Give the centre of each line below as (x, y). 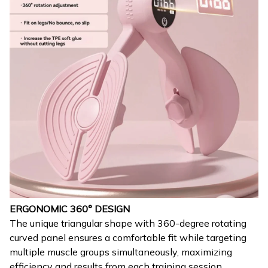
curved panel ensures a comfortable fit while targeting (128, 237)
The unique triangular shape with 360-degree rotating (128, 223)
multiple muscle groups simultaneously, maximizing (121, 252)
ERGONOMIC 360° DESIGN (70, 208)
